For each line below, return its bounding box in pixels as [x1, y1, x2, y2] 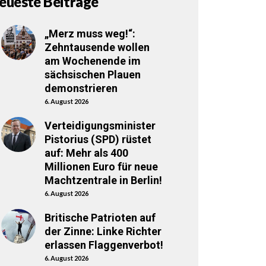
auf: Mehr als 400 [44, 147, 128, 160]
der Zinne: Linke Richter [44, 224, 161, 237]
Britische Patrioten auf [44, 211, 156, 224]
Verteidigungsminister [44, 119, 156, 132]
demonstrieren [44, 82, 118, 95]
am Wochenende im [44, 55, 141, 68]
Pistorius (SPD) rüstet [44, 133, 151, 146]
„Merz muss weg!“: [44, 27, 135, 40]
